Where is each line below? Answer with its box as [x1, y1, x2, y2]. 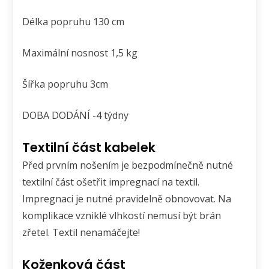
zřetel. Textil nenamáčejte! [22, 226, 141, 240]
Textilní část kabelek [22, 139, 156, 157]
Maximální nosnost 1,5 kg [22, 46, 138, 60]
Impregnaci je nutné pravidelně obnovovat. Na [22, 192, 232, 206]
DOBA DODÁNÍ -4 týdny [22, 109, 129, 122]
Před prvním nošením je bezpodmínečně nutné [22, 159, 234, 172]
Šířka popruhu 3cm [22, 77, 109, 91]
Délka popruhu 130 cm [22, 15, 125, 29]
